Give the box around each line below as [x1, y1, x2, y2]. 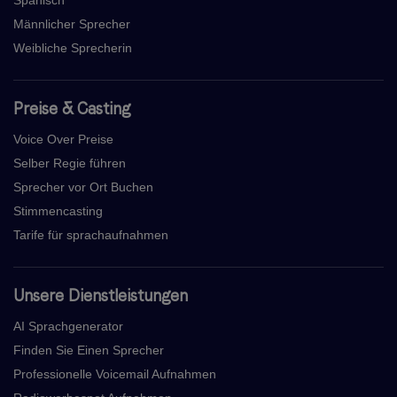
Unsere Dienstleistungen [13, 286, 188, 306]
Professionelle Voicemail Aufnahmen [13, 367, 216, 382]
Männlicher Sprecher [13, 17, 130, 32]
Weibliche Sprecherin [13, 41, 132, 56]
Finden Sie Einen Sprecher [13, 343, 164, 358]
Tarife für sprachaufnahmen [13, 228, 168, 243]
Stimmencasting [13, 204, 103, 219]
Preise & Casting [13, 99, 130, 119]
